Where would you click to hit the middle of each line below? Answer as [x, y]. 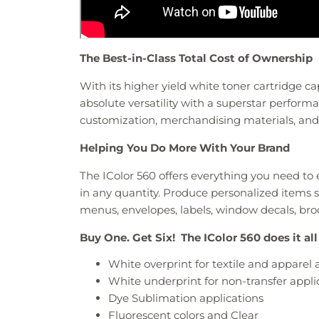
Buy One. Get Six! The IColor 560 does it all [199, 238]
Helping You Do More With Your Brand [185, 148]
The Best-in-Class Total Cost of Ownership [196, 58]
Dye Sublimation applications [186, 298]
